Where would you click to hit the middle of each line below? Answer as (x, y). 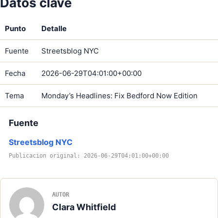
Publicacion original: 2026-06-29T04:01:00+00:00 (89, 156)
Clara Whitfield (84, 207)
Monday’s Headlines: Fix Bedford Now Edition (119, 96)
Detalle (54, 29)
